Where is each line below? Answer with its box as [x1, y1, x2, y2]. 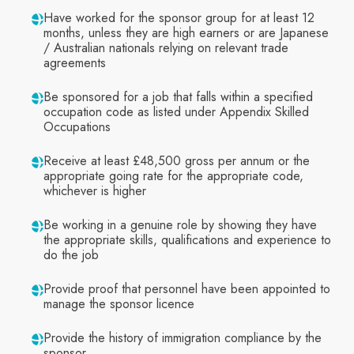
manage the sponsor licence [43, 295, 194, 314]
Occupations [43, 118, 111, 137]
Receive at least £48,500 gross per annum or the [43, 152, 310, 171]
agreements [43, 54, 106, 73]
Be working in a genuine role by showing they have [43, 216, 317, 235]
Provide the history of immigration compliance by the [43, 329, 322, 348]
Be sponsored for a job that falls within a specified [43, 88, 313, 107]
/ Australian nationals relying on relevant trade [43, 39, 288, 58]
